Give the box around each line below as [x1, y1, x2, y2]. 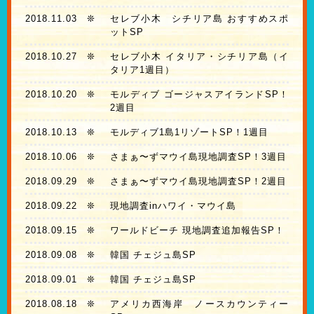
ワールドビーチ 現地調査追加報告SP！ [109, 225, 285, 236]
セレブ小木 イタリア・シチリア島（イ [109, 51, 289, 62]
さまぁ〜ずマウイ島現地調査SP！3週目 [109, 151, 287, 163]
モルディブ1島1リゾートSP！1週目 [109, 127, 268, 138]
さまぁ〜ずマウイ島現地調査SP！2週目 [109, 176, 287, 187]
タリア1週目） [109, 64, 175, 76]
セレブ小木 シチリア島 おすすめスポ [109, 13, 289, 25]
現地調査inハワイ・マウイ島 [109, 200, 236, 212]
